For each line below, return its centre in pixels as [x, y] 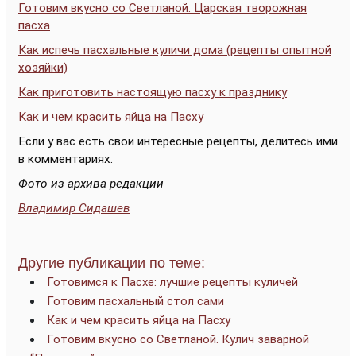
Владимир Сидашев [74, 208]
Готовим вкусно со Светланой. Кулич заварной [178, 339]
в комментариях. [66, 159]
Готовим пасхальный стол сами [135, 301]
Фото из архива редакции [91, 183]
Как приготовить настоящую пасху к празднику [153, 92]
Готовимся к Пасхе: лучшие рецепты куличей [172, 282]
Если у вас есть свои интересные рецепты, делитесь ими [178, 141]
